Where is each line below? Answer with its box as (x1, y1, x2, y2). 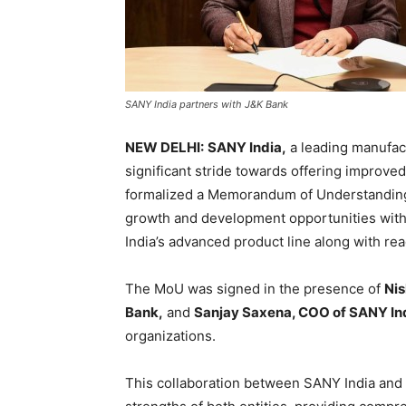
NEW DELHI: (125, 138, 204, 156)
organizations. (125, 326, 223, 344)
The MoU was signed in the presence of (125, 279, 384, 297)
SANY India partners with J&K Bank (125, 97, 288, 111)
